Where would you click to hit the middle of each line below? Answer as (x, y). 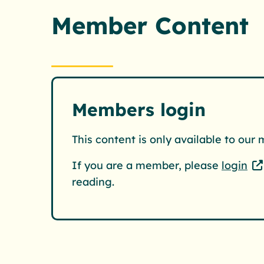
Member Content (150, 25)
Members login (139, 109)
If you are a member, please (147, 165)
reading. (93, 181)
